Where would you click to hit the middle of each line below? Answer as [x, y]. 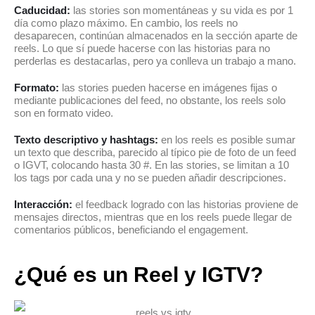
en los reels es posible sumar [227, 140]
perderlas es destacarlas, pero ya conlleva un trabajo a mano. [155, 61]
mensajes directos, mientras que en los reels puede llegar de [153, 217]
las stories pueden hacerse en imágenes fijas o [168, 88]
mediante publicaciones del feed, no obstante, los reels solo [150, 101]
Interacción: [43, 205]
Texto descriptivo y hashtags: [86, 140]
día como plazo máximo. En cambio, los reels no [126, 23]
